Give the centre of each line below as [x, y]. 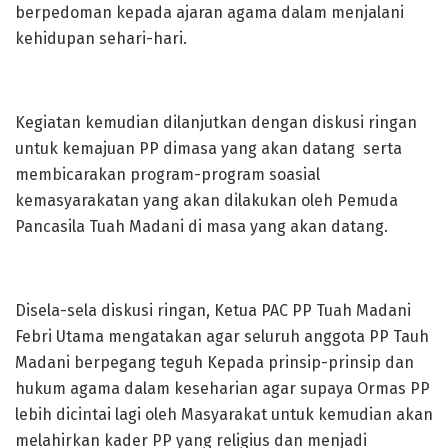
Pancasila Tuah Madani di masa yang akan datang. [201, 226]
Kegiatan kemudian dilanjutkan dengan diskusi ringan [216, 122]
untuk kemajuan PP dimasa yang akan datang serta [208, 148]
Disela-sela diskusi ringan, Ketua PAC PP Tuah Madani [213, 310]
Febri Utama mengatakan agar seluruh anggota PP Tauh [222, 336]
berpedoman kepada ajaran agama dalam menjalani [209, 12]
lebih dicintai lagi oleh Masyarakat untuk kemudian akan [224, 414]
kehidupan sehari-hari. [101, 38]
